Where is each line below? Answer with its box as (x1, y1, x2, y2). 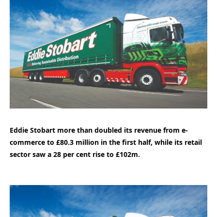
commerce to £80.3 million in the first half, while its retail (10, 137, 202, 147)
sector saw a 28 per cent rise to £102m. (10, 149, 140, 159)
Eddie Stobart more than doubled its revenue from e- (10, 125, 188, 135)
